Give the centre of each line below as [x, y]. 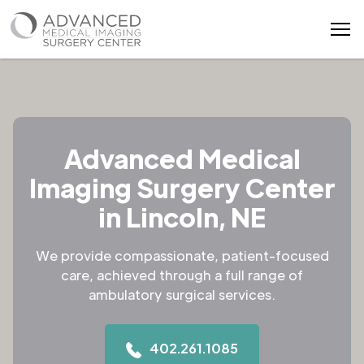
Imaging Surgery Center [182, 187]
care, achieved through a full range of [182, 275]
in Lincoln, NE [182, 217]
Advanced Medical [182, 158]
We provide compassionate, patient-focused [182, 256]
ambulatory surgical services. [182, 295]
